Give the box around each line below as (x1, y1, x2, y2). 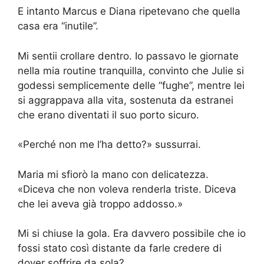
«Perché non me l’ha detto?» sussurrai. (18, 138, 201, 151)
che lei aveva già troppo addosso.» (18, 197, 183, 210)
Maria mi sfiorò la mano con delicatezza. (18, 168, 209, 180)
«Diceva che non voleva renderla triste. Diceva (18, 183, 236, 195)
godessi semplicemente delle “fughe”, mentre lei (18, 79, 245, 91)
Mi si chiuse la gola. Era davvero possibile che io (18, 227, 246, 240)
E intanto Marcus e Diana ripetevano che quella (18, 5, 240, 18)
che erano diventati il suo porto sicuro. (18, 108, 199, 121)
